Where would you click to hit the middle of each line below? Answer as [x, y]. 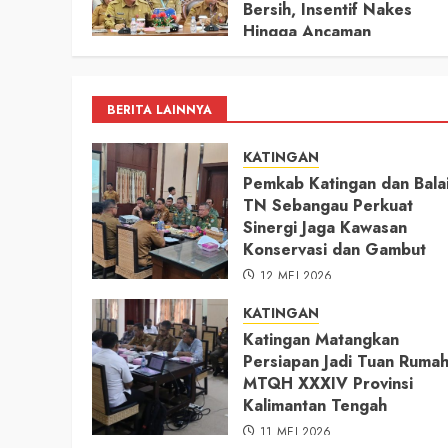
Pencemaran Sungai [318, 53]
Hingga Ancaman [307, 31]
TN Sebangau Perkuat [328, 205]
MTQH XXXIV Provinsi [328, 383]
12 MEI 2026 [296, 275]
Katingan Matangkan [321, 339]
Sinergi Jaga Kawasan [325, 227]
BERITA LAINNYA [159, 109]
